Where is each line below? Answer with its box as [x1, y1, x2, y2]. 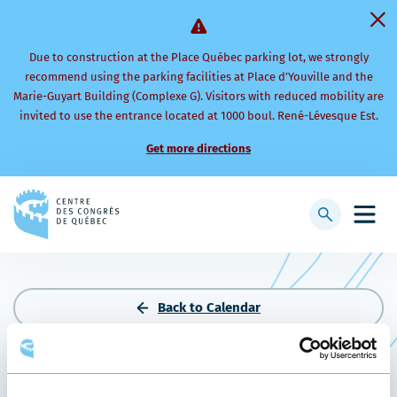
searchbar [323, 234, 385, 251]
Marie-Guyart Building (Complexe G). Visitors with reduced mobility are [13, 90, 384, 103]
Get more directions [146, 142, 251, 155]
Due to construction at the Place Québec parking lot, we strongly [28, 51, 369, 64]
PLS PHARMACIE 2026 [13, 346, 302, 384]
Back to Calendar [158, 300, 261, 315]
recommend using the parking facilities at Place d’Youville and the [24, 70, 373, 83]
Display [323, 214, 368, 231]
